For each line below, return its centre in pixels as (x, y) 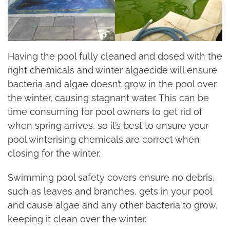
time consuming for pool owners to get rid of (105, 112)
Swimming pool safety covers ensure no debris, (111, 177)
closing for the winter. (54, 153)
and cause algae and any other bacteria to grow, (113, 205)
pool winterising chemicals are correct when (104, 139)
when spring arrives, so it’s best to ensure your (108, 126)
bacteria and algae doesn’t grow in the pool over (112, 84)
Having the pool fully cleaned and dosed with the (115, 56)
